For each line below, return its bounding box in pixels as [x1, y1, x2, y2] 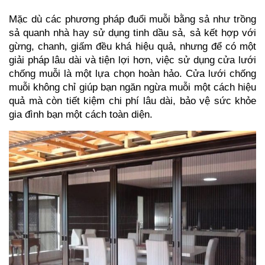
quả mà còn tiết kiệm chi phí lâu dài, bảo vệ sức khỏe [9, 94, 256, 106]
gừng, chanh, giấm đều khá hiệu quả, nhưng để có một [9, 40, 256, 52]
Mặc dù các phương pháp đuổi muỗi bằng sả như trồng [9, 12, 256, 25]
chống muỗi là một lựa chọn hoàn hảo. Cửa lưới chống [9, 67, 256, 79]
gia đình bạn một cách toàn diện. [9, 108, 153, 120]
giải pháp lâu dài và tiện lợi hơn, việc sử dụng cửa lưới [9, 53, 256, 66]
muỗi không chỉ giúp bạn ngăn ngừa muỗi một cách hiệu [9, 80, 256, 93]
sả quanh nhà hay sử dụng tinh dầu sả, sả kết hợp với [9, 26, 256, 38]
